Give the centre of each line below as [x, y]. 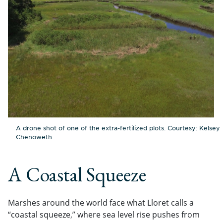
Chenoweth [34, 137]
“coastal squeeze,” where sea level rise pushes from [104, 214]
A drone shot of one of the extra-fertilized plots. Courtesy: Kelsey [118, 128]
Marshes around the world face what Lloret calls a [101, 202]
